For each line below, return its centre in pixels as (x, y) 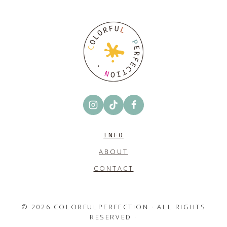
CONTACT (113, 168)
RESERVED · (113, 217)
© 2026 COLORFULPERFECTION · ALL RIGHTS (113, 207)
